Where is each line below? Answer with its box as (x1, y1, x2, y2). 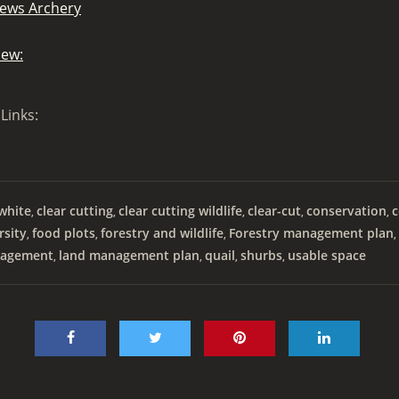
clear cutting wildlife (118, 202, 242, 219)
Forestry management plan (229, 224, 394, 241)
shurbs (240, 247, 282, 264)
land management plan (59, 247, 199, 264)
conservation (306, 202, 387, 219)
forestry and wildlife (101, 224, 224, 241)
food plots (32, 224, 95, 241)
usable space (288, 247, 366, 264)
